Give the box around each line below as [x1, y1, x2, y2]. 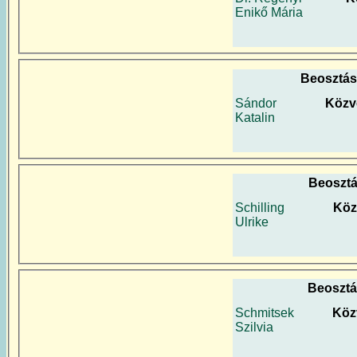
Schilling [235, 201, 284, 215]
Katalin [235, 110, 275, 124]
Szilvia [235, 320, 273, 334]
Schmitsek [235, 306, 294, 320]
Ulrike [235, 215, 269, 229]
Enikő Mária [235, 5, 303, 19]
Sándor [235, 96, 277, 110]
